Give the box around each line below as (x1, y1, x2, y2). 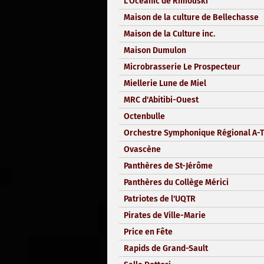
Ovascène (124, 144, 161, 154)
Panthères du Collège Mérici (124, 177, 229, 187)
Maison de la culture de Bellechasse (124, 12, 259, 22)
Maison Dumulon (124, 45, 186, 55)
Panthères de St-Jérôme (124, 160, 213, 171)
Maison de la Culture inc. (124, 28, 215, 39)
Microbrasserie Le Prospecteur (124, 61, 240, 72)
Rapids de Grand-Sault (124, 243, 208, 253)
